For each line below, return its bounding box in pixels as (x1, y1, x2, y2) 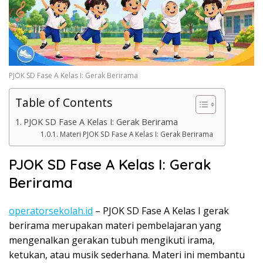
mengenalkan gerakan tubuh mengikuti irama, (9, 234, 215, 247)
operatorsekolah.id (9, 204, 93, 218)
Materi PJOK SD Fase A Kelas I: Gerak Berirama (59, 130, 213, 139)
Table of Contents (15, 95, 112, 111)
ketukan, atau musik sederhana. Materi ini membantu (9, 248, 245, 262)
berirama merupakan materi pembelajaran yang (9, 219, 221, 232)
